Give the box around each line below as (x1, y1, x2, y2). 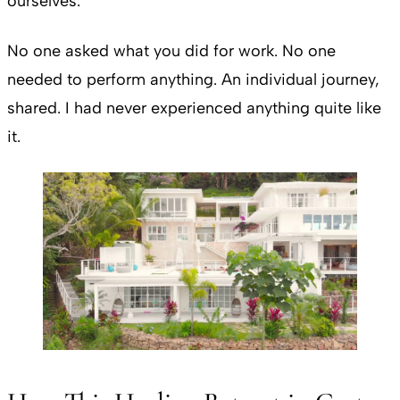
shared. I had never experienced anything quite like (7, 98, 381, 119)
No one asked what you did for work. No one (7, 41, 336, 62)
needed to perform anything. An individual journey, (7, 70, 379, 90)
